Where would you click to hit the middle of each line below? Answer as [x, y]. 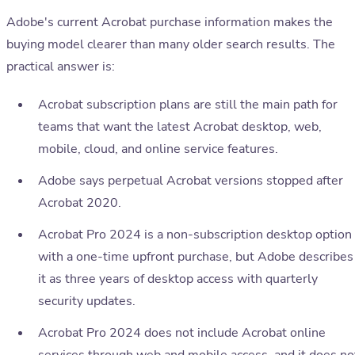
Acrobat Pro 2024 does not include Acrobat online [182, 333]
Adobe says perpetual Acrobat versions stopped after [191, 181]
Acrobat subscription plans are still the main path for [188, 105]
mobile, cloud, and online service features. [158, 149]
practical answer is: [61, 67]
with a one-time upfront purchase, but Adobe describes [196, 257]
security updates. [87, 302]
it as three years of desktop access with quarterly [178, 279]
